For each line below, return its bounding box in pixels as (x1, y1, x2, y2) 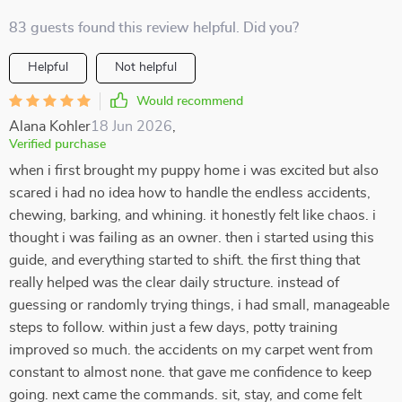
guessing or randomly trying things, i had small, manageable (9, 298, 389, 312)
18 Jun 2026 (91, 119, 172, 134)
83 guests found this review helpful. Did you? (9, 21, 299, 35)
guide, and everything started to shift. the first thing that (9, 253, 360, 267)
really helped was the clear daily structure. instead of (9, 275, 339, 290)
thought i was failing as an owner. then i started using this (9, 231, 374, 245)
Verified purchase (9, 138, 106, 151)
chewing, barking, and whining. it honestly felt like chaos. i (9, 208, 376, 223)
